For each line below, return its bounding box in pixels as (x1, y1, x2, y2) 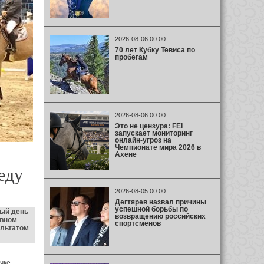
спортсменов (114, 219, 161, 227)
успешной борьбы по (114, 204, 188, 213)
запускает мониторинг (114, 128, 193, 137)
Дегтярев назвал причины (114, 197, 206, 206)
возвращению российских (114, 212, 206, 220)
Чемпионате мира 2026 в (114, 143, 201, 151)
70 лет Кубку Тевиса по (114, 45, 195, 54)
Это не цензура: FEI (114, 121, 183, 130)
